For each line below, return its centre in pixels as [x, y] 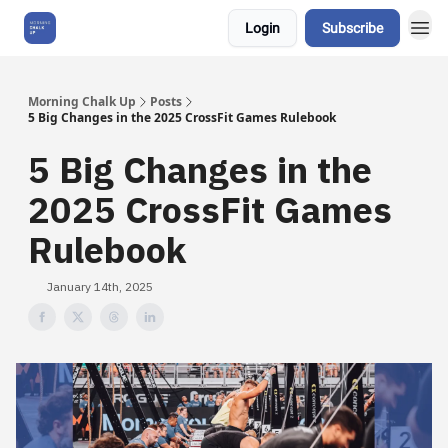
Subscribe [352, 28]
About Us [105, 28]
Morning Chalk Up [82, 101]
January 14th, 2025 [100, 286]
